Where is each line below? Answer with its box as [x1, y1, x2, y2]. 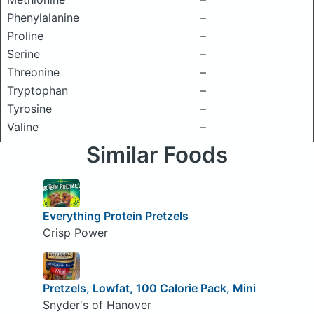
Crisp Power [42, 225, 108, 240]
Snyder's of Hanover [42, 298, 151, 313]
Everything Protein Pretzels [42, 208, 189, 223]
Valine [7, 120, 39, 134]
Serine [7, 47, 40, 61]
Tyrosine [7, 102, 52, 116]
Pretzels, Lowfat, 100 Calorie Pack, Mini [42, 281, 256, 296]
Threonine [7, 65, 60, 79]
